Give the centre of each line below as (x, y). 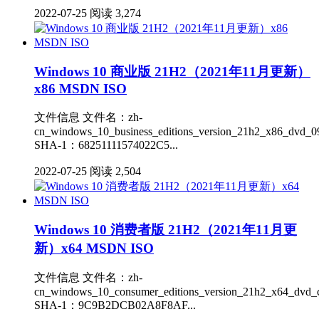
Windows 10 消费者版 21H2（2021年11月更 (166, 229)
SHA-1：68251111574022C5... (106, 145)
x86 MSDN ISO (80, 89)
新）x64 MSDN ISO (94, 248)
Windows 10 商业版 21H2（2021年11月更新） (172, 72)
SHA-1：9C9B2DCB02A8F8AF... (115, 305)
